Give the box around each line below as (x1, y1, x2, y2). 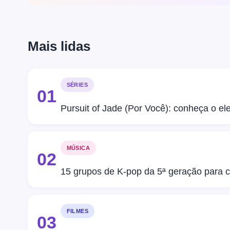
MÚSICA (66, 144, 90, 151)
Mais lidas (27, 38, 90, 54)
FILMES (66, 207, 88, 214)
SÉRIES (66, 81, 88, 88)
